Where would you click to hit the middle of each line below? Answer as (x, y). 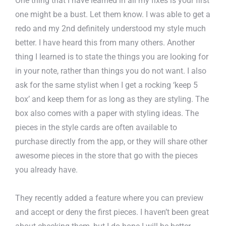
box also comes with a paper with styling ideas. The (107, 113)
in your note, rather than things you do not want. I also (111, 71)
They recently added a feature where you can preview (109, 198)
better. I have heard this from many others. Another (105, 42)
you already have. (46, 169)
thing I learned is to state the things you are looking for (112, 56)
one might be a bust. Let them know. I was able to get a (113, 14)
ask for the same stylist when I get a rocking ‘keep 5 (106, 85)
